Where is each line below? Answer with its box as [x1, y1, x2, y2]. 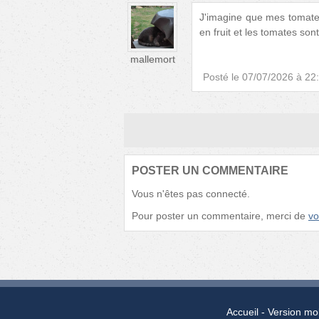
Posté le [203, 70, 239, 83]
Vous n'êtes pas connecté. [132, 187, 250, 199]
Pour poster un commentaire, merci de [132, 209, 308, 221]
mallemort [130, 53, 175, 65]
